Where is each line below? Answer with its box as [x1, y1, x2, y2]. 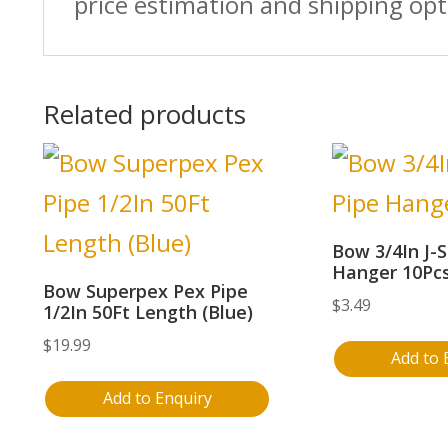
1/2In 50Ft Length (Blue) [42, 299, 253, 324]
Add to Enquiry [102, 387, 212, 410]
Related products [42, 95, 246, 132]
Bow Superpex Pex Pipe [42, 278, 248, 303]
